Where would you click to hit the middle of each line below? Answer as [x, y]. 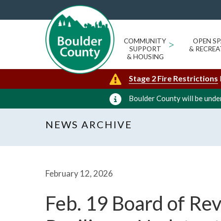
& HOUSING [145, 57]
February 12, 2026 [79, 173]
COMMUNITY [145, 41]
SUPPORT [145, 49]
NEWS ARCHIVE [89, 124]
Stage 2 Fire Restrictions [173, 78]
